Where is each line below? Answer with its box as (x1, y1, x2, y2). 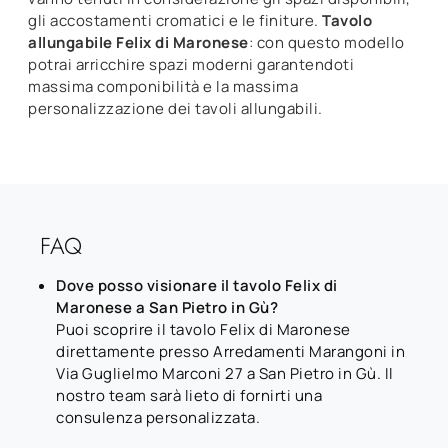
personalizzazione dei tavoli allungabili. (28, 97, 323, 119)
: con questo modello (248, 31, 405, 53)
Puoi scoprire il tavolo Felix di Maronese (56, 318, 351, 340)
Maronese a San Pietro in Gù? (56, 296, 278, 318)
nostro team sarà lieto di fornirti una (56, 384, 322, 406)
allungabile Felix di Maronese (28, 31, 249, 53)
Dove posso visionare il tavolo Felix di (56, 274, 338, 296)
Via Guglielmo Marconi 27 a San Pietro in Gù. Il (56, 362, 394, 384)
